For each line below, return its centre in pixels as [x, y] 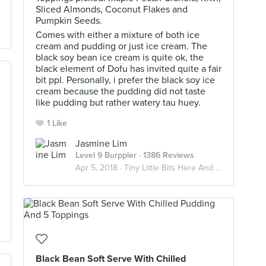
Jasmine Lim [101, 144]
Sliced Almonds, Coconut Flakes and [112, 9]
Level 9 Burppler [106, 155]
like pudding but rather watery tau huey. [118, 103]
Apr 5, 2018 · [100, 168]
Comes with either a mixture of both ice [118, 35]
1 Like [57, 123]
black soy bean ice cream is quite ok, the [120, 58]
